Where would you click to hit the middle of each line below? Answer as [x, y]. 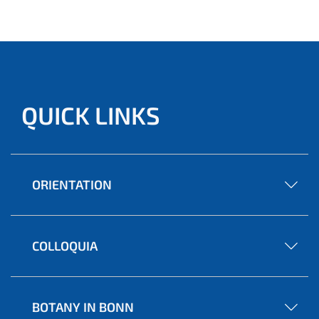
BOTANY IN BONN [83, 307]
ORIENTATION [72, 185]
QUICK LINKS [91, 115]
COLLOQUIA [65, 246]
